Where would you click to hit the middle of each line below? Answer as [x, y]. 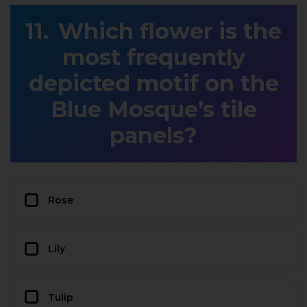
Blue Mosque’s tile [153, 110]
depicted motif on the [153, 84]
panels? [153, 136]
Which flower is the [170, 32]
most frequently [153, 58]
